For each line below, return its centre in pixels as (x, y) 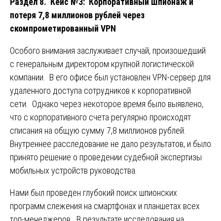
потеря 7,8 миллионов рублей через (77, 15)
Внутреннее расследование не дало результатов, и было (110, 144)
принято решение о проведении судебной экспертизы (106, 157)
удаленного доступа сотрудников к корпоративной (100, 91)
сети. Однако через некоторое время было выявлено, (107, 104)
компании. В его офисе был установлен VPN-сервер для (110, 77)
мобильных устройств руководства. (74, 171)
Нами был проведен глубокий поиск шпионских (93, 193)
